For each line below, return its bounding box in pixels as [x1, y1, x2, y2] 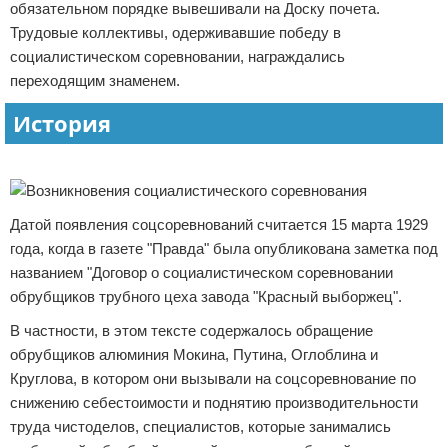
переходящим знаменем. [10, 72, 180, 89]
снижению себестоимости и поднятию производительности [10, 394, 418, 411]
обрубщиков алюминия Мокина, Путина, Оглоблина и [10, 346, 378, 363]
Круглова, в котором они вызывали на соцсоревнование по [10, 370, 416, 387]
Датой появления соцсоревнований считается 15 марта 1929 [10, 216, 428, 233]
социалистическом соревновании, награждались [10, 48, 345, 65]
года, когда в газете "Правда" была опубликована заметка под [10, 240, 438, 257]
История [13, 108, 111, 138]
